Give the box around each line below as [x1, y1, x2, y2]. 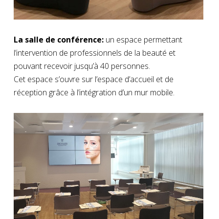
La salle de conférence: [14, 34, 106, 45]
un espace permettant [106, 34, 182, 45]
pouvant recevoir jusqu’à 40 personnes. [14, 60, 150, 71]
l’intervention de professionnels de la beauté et [14, 47, 175, 58]
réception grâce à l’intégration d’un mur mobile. [14, 87, 175, 98]
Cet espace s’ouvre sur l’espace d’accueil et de [14, 73, 174, 85]
